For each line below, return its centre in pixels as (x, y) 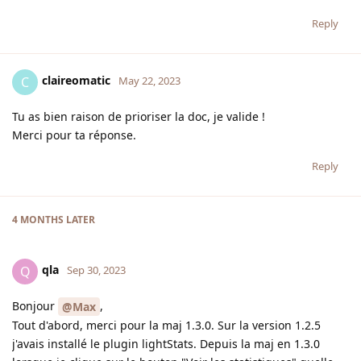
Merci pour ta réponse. (74, 135)
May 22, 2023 (149, 81)
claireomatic (76, 81)
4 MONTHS (38, 219)
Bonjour (35, 305)
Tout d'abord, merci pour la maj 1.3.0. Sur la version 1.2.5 (166, 326)
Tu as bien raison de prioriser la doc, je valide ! (139, 116)
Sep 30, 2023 (96, 270)
